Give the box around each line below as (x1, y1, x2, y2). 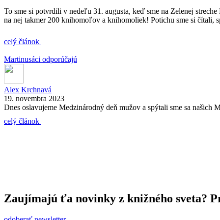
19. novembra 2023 (4, 94, 64, 103)
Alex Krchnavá (4, 85, 52, 94)
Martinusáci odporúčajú (4, 55, 77, 63)
